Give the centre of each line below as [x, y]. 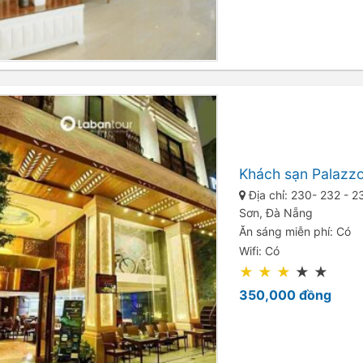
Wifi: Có [260, 250]
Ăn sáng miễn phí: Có [295, 232]
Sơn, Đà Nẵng [276, 212]
